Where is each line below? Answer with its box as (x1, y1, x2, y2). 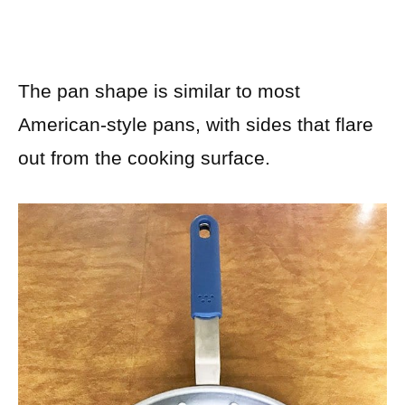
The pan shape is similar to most (18, 80, 300, 102)
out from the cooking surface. (18, 147, 270, 169)
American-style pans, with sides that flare (18, 114, 373, 136)
